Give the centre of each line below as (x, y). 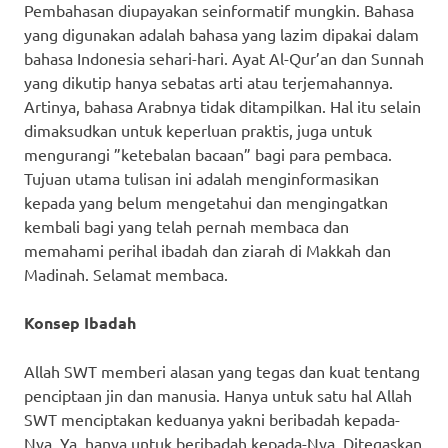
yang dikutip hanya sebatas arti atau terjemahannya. (208, 81)
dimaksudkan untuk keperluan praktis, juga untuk (198, 129)
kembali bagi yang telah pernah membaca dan (186, 225)
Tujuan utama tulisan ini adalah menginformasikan (201, 177)
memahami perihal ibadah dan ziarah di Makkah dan (207, 249)
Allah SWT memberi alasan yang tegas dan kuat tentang (222, 370)
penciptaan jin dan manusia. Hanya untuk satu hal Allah (218, 394)
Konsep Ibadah (80, 322)
